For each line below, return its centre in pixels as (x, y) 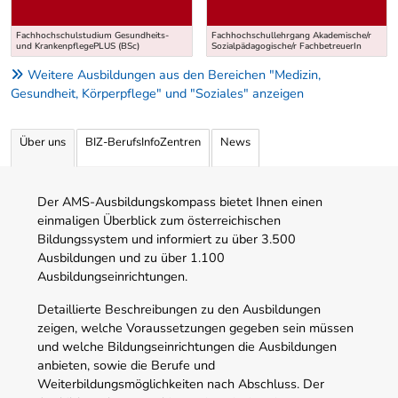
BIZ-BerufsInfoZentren (143, 142)
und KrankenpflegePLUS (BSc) (78, 47)
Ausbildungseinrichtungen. (112, 276)
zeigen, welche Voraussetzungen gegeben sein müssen (195, 327)
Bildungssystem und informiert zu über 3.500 (167, 239)
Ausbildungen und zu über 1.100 (131, 257)
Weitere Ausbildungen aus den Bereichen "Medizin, (174, 75)
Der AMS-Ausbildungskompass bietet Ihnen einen (180, 201)
